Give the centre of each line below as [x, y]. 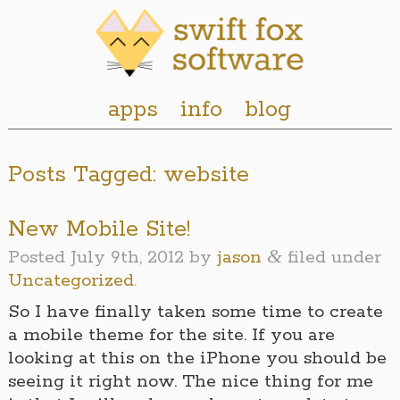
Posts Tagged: [82, 175]
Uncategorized [71, 281]
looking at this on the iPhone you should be [197, 359]
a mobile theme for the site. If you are [171, 336]
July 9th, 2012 [127, 258]
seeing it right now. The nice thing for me [190, 382]
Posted [39, 258]
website [202, 175]
